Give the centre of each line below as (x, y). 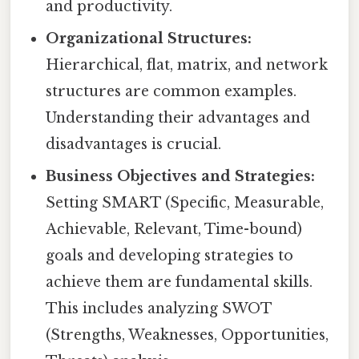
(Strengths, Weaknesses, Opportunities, (188, 335)
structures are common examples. (171, 91)
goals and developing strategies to (170, 255)
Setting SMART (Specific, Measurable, (185, 202)
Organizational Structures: (149, 38)
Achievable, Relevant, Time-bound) (174, 229)
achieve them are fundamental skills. (179, 282)
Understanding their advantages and (178, 117)
